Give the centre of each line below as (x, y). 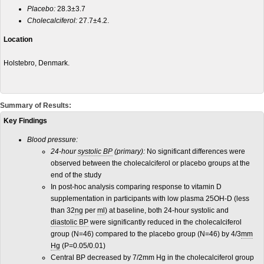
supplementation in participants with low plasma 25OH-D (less (150, 199)
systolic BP (95, 151)
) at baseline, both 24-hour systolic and (167, 210)
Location (18, 39)
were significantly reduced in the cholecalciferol (165, 222)
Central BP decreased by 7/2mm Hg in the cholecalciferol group (152, 258)
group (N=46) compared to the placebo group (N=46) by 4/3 (146, 234)
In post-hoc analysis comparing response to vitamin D (136, 187)
